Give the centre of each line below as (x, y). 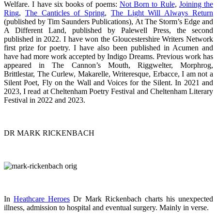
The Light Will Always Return (162, 13)
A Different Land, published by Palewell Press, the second (108, 30)
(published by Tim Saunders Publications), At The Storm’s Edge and (108, 22)
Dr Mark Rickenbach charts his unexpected (141, 199)
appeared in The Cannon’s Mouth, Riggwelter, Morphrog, (108, 65)
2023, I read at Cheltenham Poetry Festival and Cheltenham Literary (108, 91)
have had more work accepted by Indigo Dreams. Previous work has (108, 56)
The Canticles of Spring (65, 13)
